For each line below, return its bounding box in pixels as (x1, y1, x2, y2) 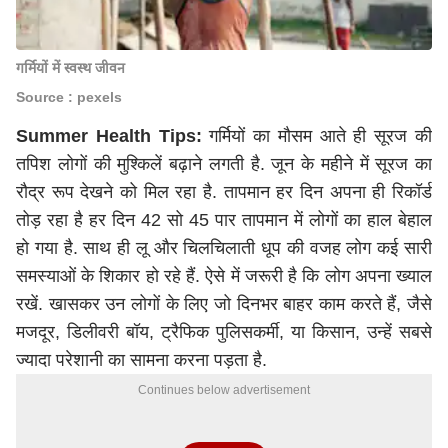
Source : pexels (16, 89, 122, 105)
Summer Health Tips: (16, 126, 202, 146)
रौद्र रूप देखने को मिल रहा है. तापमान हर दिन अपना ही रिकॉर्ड (16, 182, 432, 202)
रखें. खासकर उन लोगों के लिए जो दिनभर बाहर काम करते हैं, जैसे (16, 294, 432, 314)
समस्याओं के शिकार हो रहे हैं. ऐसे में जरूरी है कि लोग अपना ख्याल (16, 266, 432, 286)
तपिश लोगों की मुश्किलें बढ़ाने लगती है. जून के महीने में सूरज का (16, 154, 432, 174)
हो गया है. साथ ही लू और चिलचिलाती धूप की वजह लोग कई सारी (16, 238, 432, 258)
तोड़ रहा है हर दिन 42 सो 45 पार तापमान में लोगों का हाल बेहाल (16, 210, 432, 230)
